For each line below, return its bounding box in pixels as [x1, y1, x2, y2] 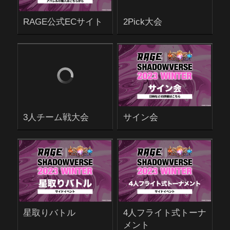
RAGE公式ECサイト [23, 16, 103, 27]
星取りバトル [23, 207, 76, 218]
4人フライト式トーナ [123, 207, 206, 218]
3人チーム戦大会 [23, 112, 89, 123]
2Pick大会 [123, 16, 162, 27]
